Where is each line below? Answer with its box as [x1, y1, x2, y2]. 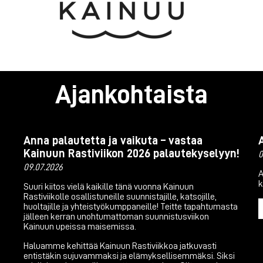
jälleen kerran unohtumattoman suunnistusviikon [23, 211, 209, 221]
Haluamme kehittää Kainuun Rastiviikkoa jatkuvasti [23, 241, 217, 251]
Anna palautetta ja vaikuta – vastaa [23, 134, 203, 146]
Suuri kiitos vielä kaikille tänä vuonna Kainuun [23, 181, 194, 191]
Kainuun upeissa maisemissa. [23, 221, 136, 231]
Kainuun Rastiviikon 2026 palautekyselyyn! [23, 147, 240, 159]
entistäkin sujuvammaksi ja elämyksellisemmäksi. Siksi [23, 251, 235, 261]
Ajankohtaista [55, 81, 208, 108]
